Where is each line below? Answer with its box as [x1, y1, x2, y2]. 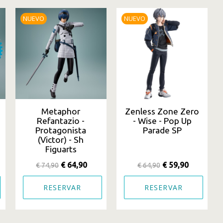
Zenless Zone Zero [125, 107, 200, 116]
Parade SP [142, 125, 182, 135]
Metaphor [41, 107, 81, 116]
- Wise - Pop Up [132, 116, 192, 126]
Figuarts [45, 144, 77, 154]
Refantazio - [37, 116, 85, 126]
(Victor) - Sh [38, 135, 84, 145]
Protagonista [35, 125, 87, 135]
